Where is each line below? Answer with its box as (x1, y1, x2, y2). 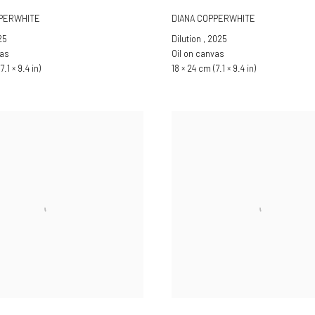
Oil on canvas (172, 48, 224, 60)
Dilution (172, 33, 203, 45)
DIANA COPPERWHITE (172, 12, 255, 24)
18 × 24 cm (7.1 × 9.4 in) (172, 63, 256, 75)
